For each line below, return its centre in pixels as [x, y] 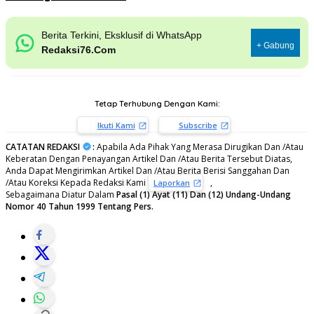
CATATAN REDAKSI [43, 146]
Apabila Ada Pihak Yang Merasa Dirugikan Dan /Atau [199, 146]
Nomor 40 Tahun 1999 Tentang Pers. [80, 206]
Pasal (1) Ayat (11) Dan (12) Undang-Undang [204, 194]
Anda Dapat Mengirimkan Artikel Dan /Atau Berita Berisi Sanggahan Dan [148, 170]
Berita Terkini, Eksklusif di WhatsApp [121, 35]
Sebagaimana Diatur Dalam [61, 194]
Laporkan [172, 182]
